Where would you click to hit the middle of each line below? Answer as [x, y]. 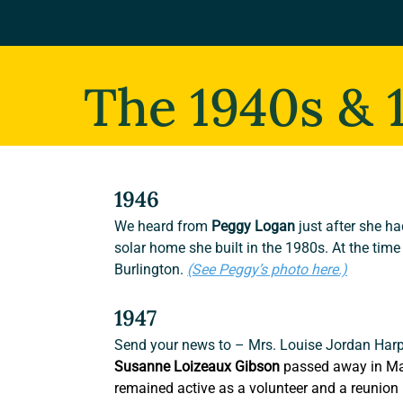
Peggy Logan [252, 227]
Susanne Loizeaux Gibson [197, 367]
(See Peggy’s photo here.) [268, 270]
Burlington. [151, 270]
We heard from [161, 227]
